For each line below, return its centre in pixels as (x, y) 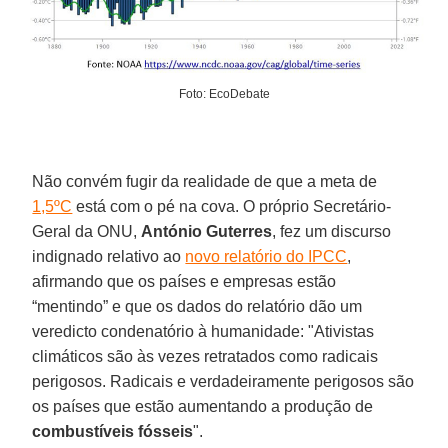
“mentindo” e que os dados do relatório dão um (197, 306)
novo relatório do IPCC (266, 256)
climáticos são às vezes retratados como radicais (205, 356)
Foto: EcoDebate (224, 93)
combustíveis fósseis (113, 431)
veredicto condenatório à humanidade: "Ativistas (203, 331)
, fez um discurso (332, 231)
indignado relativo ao (109, 256)
